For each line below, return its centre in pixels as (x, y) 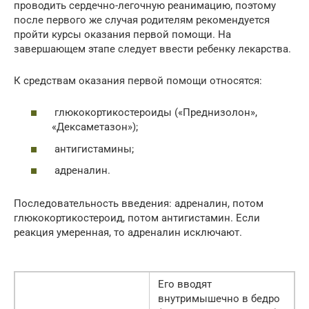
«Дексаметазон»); (95, 127)
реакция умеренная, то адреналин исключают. (128, 233)
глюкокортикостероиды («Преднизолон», (154, 113)
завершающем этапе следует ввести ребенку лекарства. (152, 49)
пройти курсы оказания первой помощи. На (122, 34)
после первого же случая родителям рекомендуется (142, 20)
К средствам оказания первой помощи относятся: (138, 80)
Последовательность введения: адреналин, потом (139, 204)
